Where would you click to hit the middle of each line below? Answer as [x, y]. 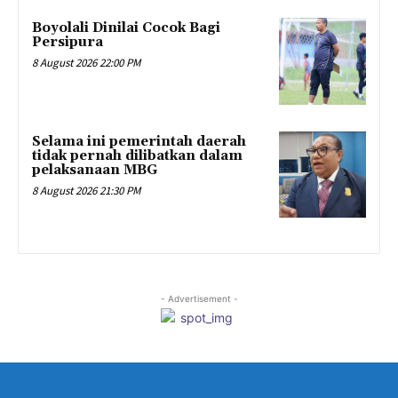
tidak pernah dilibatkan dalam [137, 155]
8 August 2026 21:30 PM [86, 190]
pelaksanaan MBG [95, 170]
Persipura [68, 42]
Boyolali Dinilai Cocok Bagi [126, 28]
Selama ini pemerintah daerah [139, 141]
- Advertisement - [199, 299]
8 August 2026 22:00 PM [86, 62]
